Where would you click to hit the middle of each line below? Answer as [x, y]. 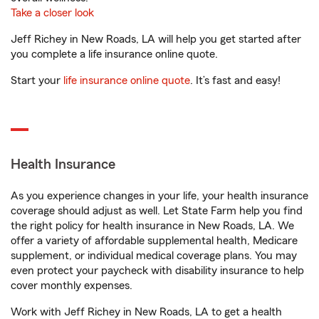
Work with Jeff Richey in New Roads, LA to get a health [146, 312]
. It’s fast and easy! [235, 80]
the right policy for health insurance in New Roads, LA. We [152, 226]
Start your [37, 80]
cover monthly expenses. [72, 286]
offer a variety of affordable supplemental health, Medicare [154, 241]
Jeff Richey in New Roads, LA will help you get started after [156, 39]
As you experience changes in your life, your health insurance [159, 196]
